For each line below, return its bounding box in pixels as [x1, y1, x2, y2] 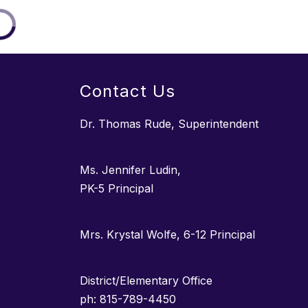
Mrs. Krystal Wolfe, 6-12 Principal [80, 227, 255, 241]
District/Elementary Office [80, 273, 212, 287]
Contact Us [80, 80, 175, 101]
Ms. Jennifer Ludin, [80, 162, 181, 177]
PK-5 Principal [80, 181, 153, 195]
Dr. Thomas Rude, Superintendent [80, 116, 258, 131]
